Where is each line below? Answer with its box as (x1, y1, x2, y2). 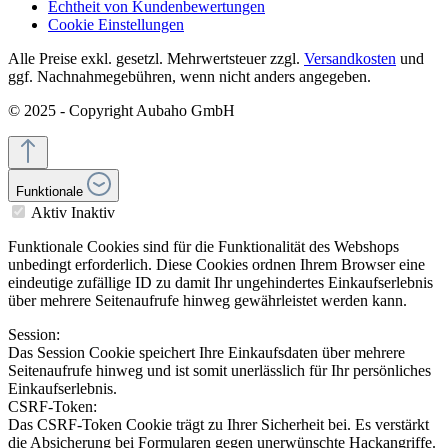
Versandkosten (304, 49, 396, 67)
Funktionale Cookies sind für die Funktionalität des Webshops (8, 237, 399, 255)
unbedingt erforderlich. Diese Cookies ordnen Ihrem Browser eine (8, 255, 425, 273)
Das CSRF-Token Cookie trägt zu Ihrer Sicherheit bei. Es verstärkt (8, 415, 429, 433)
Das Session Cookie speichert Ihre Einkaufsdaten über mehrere (8, 343, 405, 361)
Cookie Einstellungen (48, 15, 184, 33)
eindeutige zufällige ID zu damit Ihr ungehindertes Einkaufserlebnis (8, 273, 433, 291)
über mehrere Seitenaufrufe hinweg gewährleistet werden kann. (8, 291, 407, 309)
